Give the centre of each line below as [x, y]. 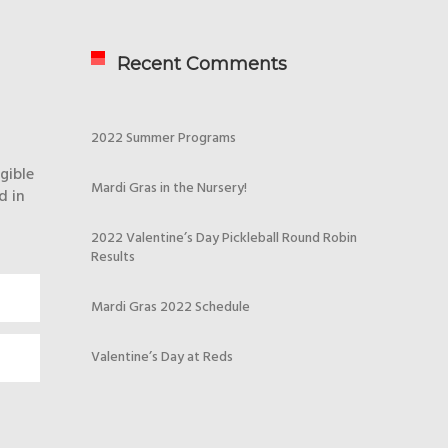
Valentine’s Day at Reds [162, 357]
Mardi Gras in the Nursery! [169, 188]
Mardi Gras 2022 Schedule [170, 307]
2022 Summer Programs [163, 138]
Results [113, 257]
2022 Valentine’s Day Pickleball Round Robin [224, 238]
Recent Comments [202, 64]
